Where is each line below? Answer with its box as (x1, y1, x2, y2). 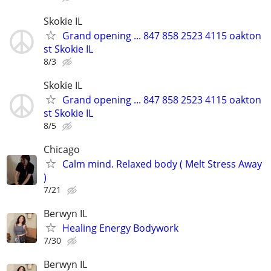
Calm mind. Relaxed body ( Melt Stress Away (62, 157, 262, 171)
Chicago (44, 142, 80, 156)
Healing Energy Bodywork (62, 221, 178, 235)
